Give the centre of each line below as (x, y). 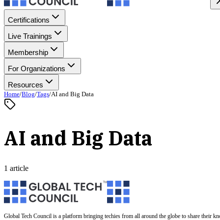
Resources (26, 85)
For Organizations (37, 69)
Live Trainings (30, 36)
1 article (16, 168)
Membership (28, 52)
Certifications (29, 20)
